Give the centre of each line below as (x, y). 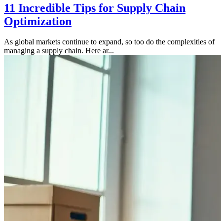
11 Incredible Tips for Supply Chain (95, 8)
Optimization (38, 21)
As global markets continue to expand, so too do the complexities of (109, 42)
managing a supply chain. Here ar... (59, 51)
